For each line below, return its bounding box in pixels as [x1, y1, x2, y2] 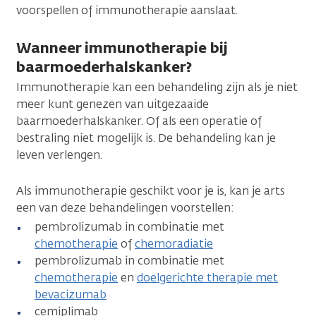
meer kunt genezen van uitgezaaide [16, 96, 209, 111]
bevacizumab [35, 286, 107, 302]
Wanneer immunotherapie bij [16, 37, 228, 57]
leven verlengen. [16, 147, 102, 162]
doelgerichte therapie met [137, 269, 278, 285]
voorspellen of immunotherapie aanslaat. [16, 2, 238, 18]
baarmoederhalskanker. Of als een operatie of [16, 113, 262, 128]
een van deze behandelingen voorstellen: [16, 200, 234, 215]
